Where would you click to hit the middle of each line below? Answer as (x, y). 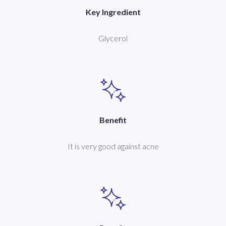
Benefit (113, 120)
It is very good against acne (113, 146)
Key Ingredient (113, 12)
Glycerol (113, 38)
